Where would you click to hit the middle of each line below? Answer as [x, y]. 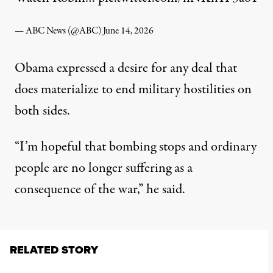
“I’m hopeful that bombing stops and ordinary [136, 147]
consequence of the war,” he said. [100, 190]
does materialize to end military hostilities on [133, 90]
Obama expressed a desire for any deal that [126, 69]
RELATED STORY [54, 250]
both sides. [42, 111]
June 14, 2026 [128, 31]
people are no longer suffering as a [104, 168]
